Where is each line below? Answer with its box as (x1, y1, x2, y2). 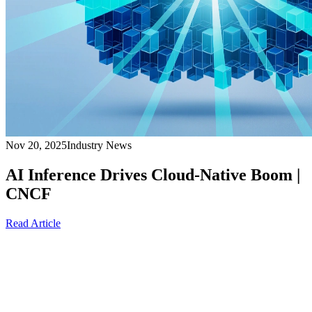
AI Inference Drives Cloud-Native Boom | (6, 166, 300, 185)
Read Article (6, 217, 61, 230)
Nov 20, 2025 (6, 139, 67, 152)
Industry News (67, 139, 132, 152)
